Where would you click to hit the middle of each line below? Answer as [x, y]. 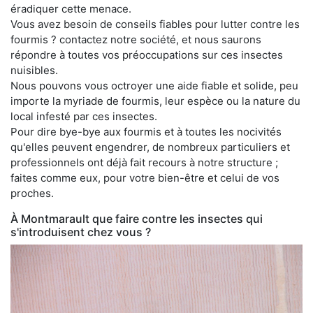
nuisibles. [34, 70]
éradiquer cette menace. [71, 8]
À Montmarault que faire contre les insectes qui [137, 218]
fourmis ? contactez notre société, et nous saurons [136, 39]
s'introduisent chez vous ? [81, 232]
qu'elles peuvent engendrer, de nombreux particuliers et [150, 147]
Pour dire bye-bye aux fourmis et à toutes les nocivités [146, 131]
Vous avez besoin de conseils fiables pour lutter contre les [155, 24]
